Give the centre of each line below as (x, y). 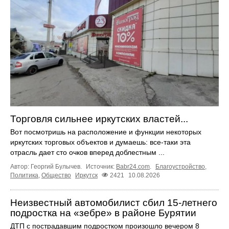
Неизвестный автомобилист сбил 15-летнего (114, 202)
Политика (24, 175)
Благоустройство (180, 166)
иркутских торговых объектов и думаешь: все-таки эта (100, 142)
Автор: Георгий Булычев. (47, 166)
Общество (56, 175)
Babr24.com (133, 166)
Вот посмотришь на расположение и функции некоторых (106, 132)
